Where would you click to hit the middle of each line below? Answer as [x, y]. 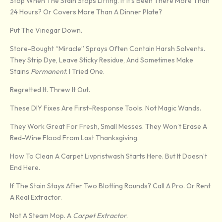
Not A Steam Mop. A [41, 216]
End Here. [25, 168]
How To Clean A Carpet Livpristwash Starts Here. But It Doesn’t [109, 156]
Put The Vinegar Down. [46, 30]
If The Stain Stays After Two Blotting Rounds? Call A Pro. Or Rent [110, 186]
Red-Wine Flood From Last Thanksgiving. [74, 138]
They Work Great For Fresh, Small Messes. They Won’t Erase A [109, 127]
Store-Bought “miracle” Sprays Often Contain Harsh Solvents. [108, 49]
